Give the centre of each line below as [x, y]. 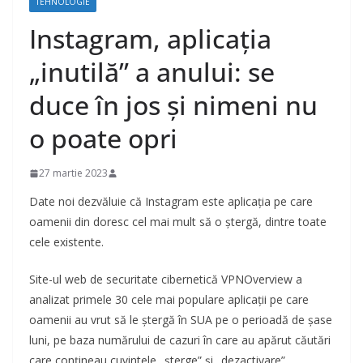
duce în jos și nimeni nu [173, 105]
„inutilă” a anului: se [152, 72]
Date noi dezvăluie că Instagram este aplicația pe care [171, 202]
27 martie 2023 [73, 173]
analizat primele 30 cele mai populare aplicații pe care [169, 300]
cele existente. [66, 242]
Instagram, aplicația [150, 39]
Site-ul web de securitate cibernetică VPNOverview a [166, 280]
